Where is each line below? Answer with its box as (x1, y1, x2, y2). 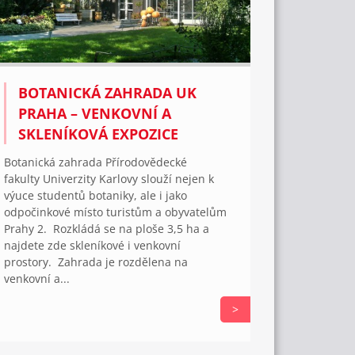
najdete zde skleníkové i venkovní (4, 237, 181, 253)
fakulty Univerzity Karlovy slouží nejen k (4, 170, 215, 186)
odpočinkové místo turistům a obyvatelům (4, 204, 227, 219)
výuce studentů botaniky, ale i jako (4, 187, 188, 203)
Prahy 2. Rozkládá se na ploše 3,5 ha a (4, 220, 210, 236)
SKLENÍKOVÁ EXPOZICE (18, 124, 179, 143)
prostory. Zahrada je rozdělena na (4, 254, 189, 269)
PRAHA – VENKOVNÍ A (18, 103, 172, 123)
